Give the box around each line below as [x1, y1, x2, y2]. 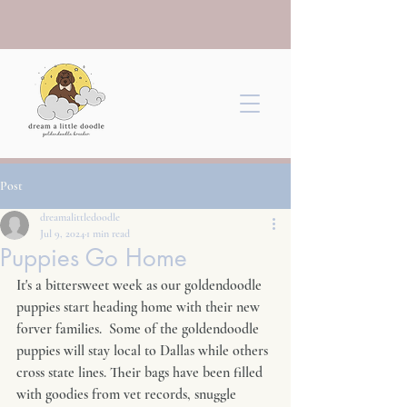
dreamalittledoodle [40, 211, 120, 223]
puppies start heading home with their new [16, 298, 263, 316]
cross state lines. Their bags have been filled [16, 363, 266, 382]
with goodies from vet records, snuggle [16, 385, 240, 403]
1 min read [86, 227, 130, 240]
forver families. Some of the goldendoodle [16, 320, 263, 338]
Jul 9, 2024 [40, 227, 84, 240]
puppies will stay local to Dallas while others [16, 342, 272, 360]
